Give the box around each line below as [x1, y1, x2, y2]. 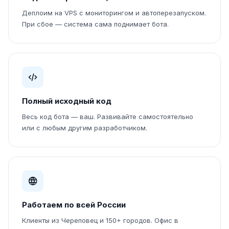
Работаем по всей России [22, 200, 126, 210]
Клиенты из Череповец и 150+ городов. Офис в [22, 216, 178, 224]
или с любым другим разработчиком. [22, 124, 147, 132]
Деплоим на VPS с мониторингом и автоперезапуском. [22, 9, 206, 17]
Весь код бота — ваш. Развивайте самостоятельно [22, 112, 193, 121]
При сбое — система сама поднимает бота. [22, 20, 169, 28]
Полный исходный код [22, 96, 111, 106]
